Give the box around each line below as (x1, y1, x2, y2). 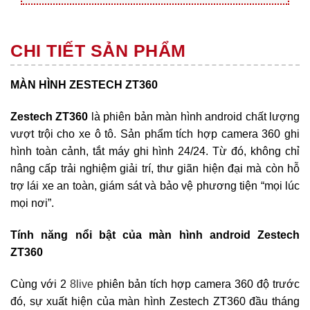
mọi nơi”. (10, 197, 54, 210)
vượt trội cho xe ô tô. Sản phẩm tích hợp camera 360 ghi (10, 128, 300, 140)
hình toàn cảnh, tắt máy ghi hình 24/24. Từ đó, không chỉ (10, 145, 300, 158)
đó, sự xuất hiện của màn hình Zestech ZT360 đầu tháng (10, 295, 300, 307)
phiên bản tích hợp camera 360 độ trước (93, 277, 300, 290)
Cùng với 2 (10, 277, 70, 290)
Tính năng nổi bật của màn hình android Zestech (10, 229, 300, 241)
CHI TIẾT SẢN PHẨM (10, 41, 186, 61)
